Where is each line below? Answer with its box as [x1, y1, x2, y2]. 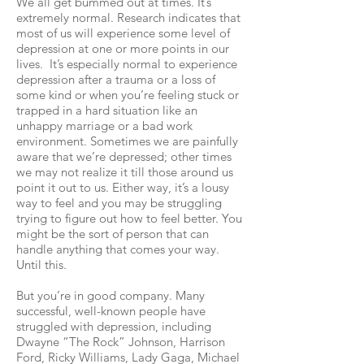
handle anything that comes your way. [16, 241, 219, 257]
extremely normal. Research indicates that [16, 10, 240, 25]
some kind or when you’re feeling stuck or [16, 87, 239, 102]
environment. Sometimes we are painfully [16, 133, 238, 149]
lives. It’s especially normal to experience [16, 56, 237, 71]
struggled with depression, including [16, 318, 211, 334]
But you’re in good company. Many [16, 288, 205, 303]
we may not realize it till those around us [16, 164, 233, 180]
